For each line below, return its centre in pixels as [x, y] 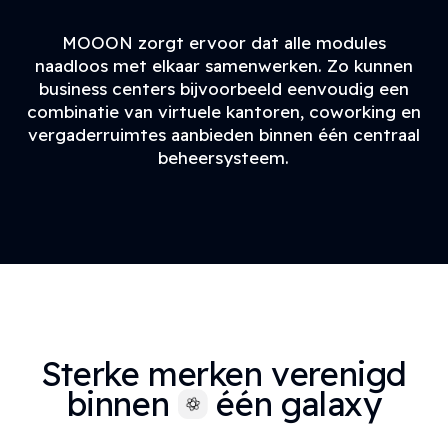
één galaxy [294, 404]
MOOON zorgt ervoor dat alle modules [223, 43]
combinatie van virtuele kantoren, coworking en [223, 112]
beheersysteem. [224, 158]
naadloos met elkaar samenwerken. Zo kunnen [223, 66]
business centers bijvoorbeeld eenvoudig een [223, 89]
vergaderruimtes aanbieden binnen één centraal [223, 135]
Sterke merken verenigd [224, 374]
